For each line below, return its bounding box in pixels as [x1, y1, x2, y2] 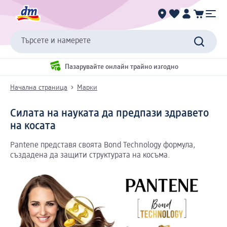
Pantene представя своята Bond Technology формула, [10, 141, 196, 149]
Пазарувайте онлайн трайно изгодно [64, 63, 178, 71]
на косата [10, 120, 56, 132]
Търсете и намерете [21, 37, 91, 46]
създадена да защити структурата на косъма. [10, 151, 170, 160]
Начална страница [10, 84, 67, 91]
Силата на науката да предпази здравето [10, 107, 209, 119]
